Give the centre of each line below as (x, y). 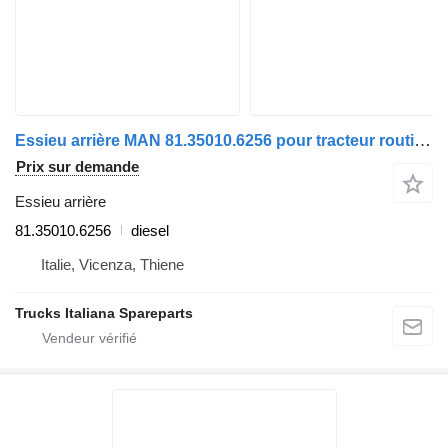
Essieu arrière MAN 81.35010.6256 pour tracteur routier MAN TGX (422, 140)
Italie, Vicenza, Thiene (112, 264)
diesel (150, 230)
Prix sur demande (77, 166)
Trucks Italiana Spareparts (104, 312)
